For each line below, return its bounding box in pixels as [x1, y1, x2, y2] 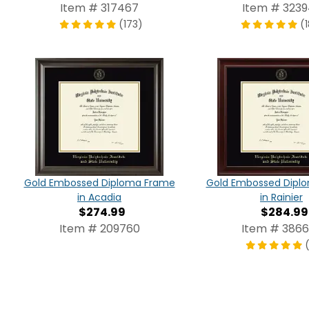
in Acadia [77, 190, 121, 204]
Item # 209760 [59, 220, 140, 237]
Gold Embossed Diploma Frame [23, 175, 175, 190]
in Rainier [260, 190, 303, 204]
